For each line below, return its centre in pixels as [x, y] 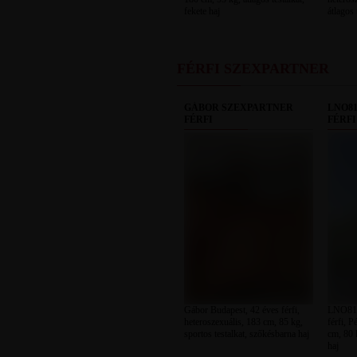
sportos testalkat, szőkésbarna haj [246, 334]
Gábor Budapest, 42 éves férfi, [241, 310]
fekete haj [202, 11]
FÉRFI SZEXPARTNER [253, 69]
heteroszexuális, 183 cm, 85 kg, [243, 322]
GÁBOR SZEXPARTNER [238, 108]
